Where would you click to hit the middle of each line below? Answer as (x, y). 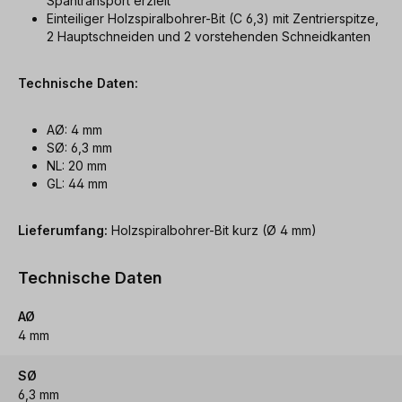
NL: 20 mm (77, 165)
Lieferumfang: (65, 230)
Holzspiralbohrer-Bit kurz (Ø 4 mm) (214, 230)
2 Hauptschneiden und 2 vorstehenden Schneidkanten (210, 36)
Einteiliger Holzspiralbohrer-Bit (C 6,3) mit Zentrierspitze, (213, 18)
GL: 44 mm (77, 183)
